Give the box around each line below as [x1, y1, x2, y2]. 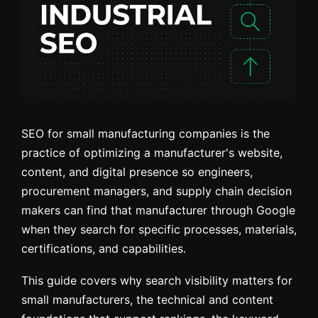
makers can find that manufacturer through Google [21, 202, 295, 217]
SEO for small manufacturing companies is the [21, 126, 270, 141]
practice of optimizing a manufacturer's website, [21, 145, 283, 160]
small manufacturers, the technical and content [21, 292, 273, 307]
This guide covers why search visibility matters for [21, 273, 292, 287]
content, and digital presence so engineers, [21, 164, 253, 179]
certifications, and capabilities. [21, 241, 186, 256]
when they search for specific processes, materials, [21, 221, 297, 236]
